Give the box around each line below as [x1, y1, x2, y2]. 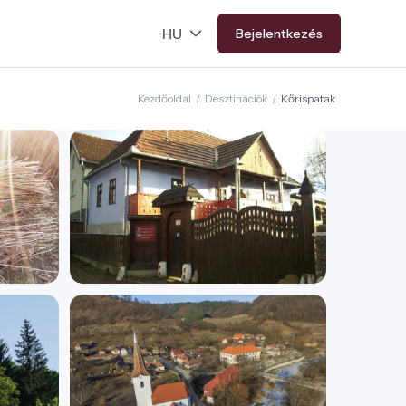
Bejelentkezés [236, 25, 323, 42]
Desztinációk [204, 92, 268, 105]
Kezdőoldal [138, 92, 192, 105]
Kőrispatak [281, 92, 337, 105]
